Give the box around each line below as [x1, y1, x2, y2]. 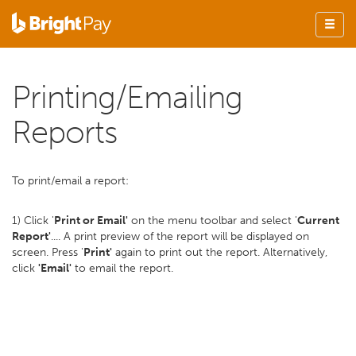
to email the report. [72, 261, 173, 275]
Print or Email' [54, 214, 128, 227]
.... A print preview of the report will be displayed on [51, 230, 309, 243]
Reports [12, 113, 117, 151]
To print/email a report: [12, 174, 129, 188]
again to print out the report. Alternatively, [112, 246, 327, 259]
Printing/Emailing [12, 78, 242, 116]
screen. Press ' [12, 246, 83, 259]
